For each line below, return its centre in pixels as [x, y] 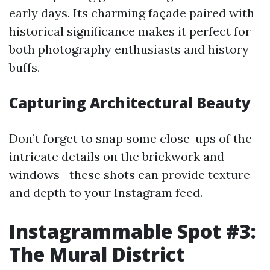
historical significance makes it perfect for [130, 31]
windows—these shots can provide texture [130, 174]
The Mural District [97, 254]
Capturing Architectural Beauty [130, 103]
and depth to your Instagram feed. [106, 193]
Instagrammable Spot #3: [133, 231]
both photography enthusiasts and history [129, 49]
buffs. [24, 67]
